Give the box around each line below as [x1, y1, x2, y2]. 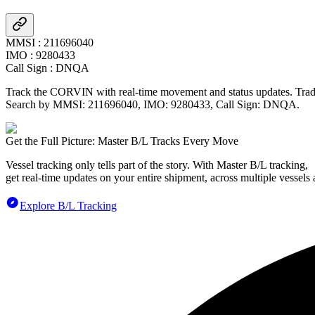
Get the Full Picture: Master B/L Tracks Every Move [6, 134, 238, 147]
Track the [6, 85, 50, 98]
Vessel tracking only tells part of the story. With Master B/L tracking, [6, 158, 308, 171]
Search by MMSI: [6, 98, 88, 110]
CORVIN [50, 85, 94, 98]
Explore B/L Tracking [20, 199, 117, 212]
